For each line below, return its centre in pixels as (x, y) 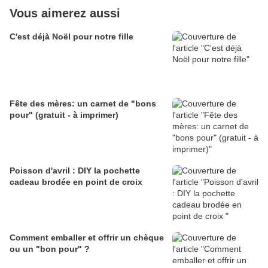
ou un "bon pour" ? (50, 249)
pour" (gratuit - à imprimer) (64, 115)
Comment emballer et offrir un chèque (87, 238)
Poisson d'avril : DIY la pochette (75, 171)
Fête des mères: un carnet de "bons (83, 104)
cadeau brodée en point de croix (76, 182)
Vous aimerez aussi (65, 13)
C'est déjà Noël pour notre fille (71, 37)
